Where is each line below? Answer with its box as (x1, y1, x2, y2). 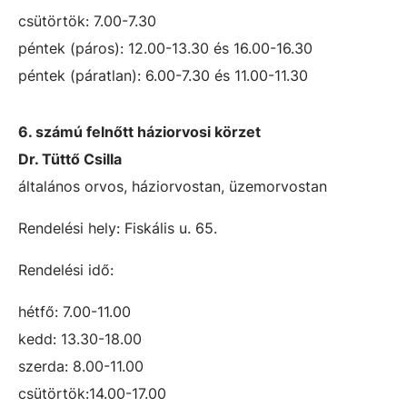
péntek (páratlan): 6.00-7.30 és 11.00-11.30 (18, 66, 308, 84)
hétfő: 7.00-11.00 (18, 303, 131, 321)
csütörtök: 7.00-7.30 (18, 12, 156, 30)
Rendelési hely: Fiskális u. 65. (18, 219, 217, 237)
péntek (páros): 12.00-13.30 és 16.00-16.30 (18, 39, 313, 57)
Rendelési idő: (18, 261, 114, 279)
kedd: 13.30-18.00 (18, 330, 142, 348)
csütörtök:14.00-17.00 (18, 384, 166, 402)
